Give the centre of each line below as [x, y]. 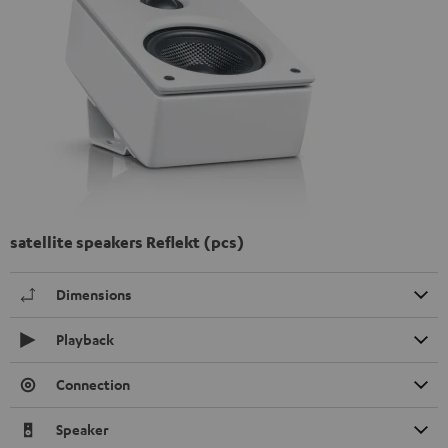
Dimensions [94, 294]
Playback [85, 339]
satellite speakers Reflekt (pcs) [127, 241]
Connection [93, 384]
